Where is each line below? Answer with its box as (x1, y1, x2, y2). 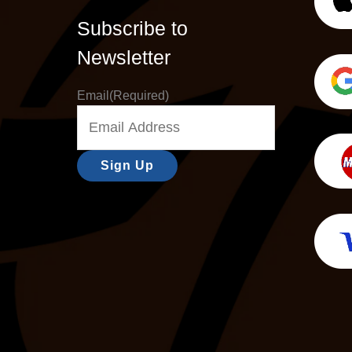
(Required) (109, 88, 169, 102)
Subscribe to (77, 17, 188, 40)
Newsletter (77, 46, 170, 69)
